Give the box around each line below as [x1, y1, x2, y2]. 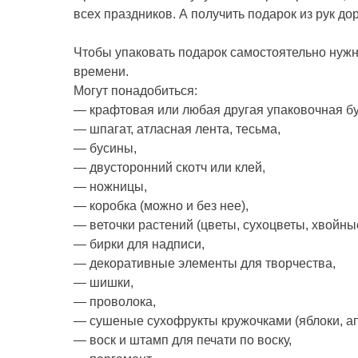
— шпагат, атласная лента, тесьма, [74, 122, 280, 136]
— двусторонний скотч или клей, [74, 161, 265, 174]
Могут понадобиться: [74, 84, 197, 97]
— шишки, [74, 276, 133, 289]
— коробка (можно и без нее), [74, 199, 249, 213]
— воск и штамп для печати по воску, [74, 333, 292, 347]
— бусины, [74, 141, 137, 155]
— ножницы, [74, 180, 147, 193]
